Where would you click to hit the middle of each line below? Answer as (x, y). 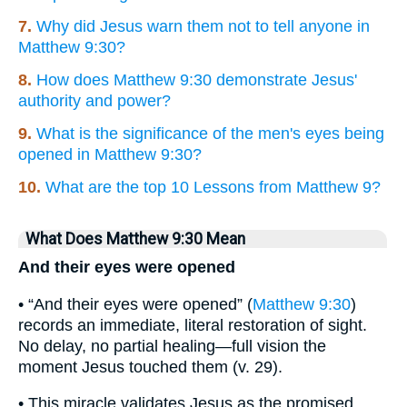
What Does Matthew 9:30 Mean (135, 238)
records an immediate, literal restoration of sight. (193, 325)
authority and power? (94, 100)
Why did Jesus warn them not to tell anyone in (203, 26)
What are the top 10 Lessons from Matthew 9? (213, 187)
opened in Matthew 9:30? (110, 154)
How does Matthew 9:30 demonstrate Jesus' (197, 79)
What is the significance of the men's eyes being (210, 133)
